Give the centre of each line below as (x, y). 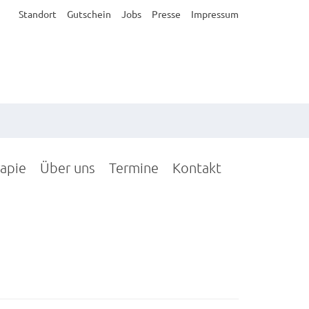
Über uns (68, 168)
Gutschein (89, 14)
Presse (166, 14)
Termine (134, 168)
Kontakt (197, 168)
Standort (38, 14)
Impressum (215, 14)
